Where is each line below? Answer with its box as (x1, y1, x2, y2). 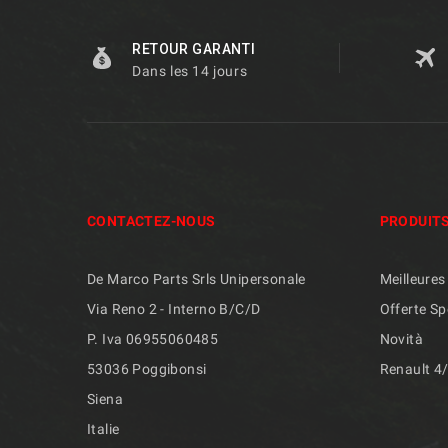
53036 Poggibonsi (87, 360, 207, 377)
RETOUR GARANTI (132, 40, 256, 57)
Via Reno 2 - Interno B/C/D (87, 300, 261, 317)
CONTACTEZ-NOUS (87, 212, 216, 229)
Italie (87, 420, 120, 437)
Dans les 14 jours (132, 62, 248, 79)
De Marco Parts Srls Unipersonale (87, 270, 306, 287)
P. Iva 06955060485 (87, 330, 219, 347)
